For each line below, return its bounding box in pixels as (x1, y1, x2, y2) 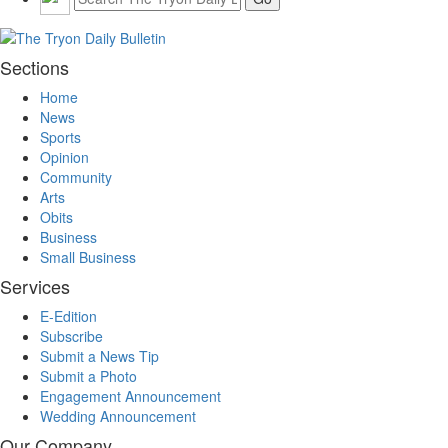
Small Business (40, 246, 136, 267)
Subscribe (40, 325, 103, 346)
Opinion (40, 146, 89, 167)
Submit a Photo (40, 365, 137, 386)
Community (40, 166, 112, 187)
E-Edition (40, 305, 97, 326)
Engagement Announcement (40, 385, 221, 406)
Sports (40, 126, 81, 147)
